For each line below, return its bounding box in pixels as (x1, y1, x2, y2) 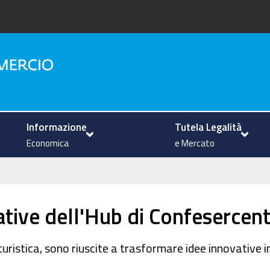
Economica (27, 138, 69, 148)
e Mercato (175, 138, 215, 148)
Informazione (27, 121, 87, 132)
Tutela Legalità (175, 121, 242, 132)
